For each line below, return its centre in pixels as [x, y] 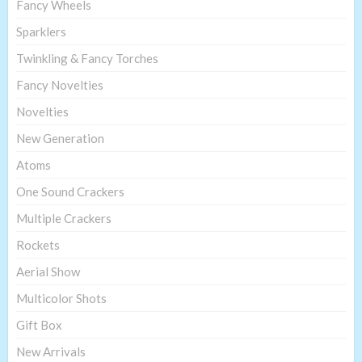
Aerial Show [48, 271]
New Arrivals [51, 351]
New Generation [60, 138]
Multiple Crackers [64, 218]
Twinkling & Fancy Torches [87, 58]
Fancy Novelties [60, 84]
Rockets [38, 244]
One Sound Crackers [70, 191]
